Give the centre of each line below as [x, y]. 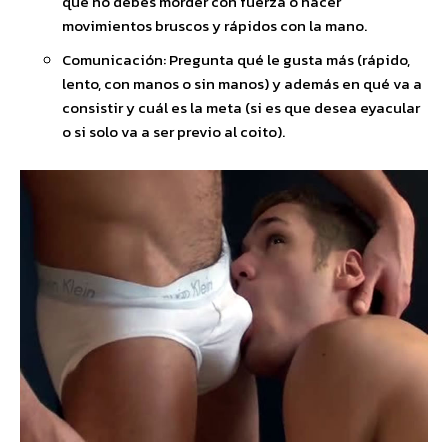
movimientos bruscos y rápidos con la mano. [214, 25]
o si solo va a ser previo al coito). [173, 131]
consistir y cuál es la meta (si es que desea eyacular [241, 107]
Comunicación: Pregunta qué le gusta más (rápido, [236, 59]
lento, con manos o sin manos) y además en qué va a [242, 83]
